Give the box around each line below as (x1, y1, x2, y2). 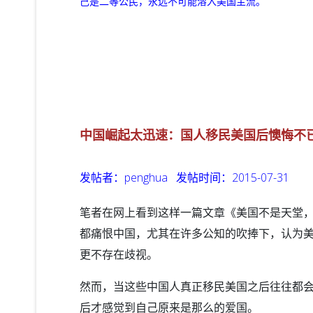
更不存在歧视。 (80, 246, 158, 262)
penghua (124, 169, 168, 185)
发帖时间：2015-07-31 (168, 169, 295, 185)
